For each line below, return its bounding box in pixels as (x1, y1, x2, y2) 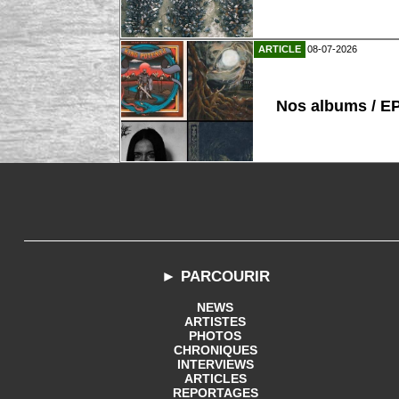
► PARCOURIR (160, 267, 270, 285)
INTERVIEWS (176, 356, 254, 371)
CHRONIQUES (173, 342, 257, 357)
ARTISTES (184, 313, 247, 329)
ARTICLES (183, 370, 247, 386)
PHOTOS (189, 328, 242, 343)
